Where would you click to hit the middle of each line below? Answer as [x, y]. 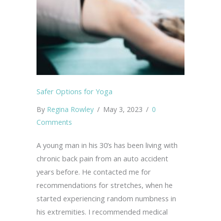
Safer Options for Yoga [74, 92]
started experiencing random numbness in [106, 199]
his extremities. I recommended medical [102, 212]
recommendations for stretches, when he [105, 185]
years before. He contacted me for [94, 172]
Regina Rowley [70, 110]
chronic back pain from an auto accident [102, 159]
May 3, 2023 [124, 110]
